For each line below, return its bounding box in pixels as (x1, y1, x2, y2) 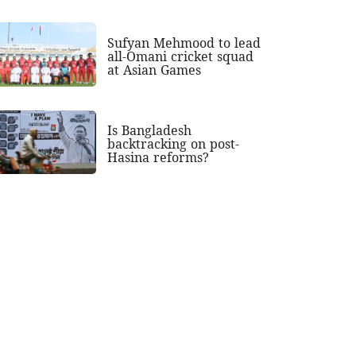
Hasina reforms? (107, 149, 210, 167)
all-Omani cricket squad (107, 47, 254, 65)
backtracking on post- (107, 135, 240, 153)
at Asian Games (107, 60, 202, 79)
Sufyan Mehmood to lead (107, 33, 261, 52)
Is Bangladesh (107, 122, 192, 140)
